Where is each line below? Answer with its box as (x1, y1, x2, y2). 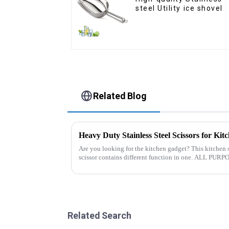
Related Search (67, 210, 131, 221)
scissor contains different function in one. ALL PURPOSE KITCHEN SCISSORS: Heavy (79, 153, 194, 161)
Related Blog (93, 90, 147, 101)
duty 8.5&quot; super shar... (79, 162, 155, 170)
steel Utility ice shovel (135, 4, 223, 13)
